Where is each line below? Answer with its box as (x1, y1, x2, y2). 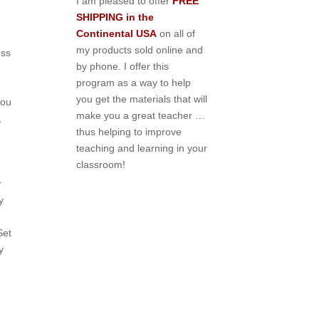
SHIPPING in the (76, 11, 155, 23)
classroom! (76, 159, 126, 171)
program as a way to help (76, 77, 192, 89)
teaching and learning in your (76, 142, 208, 155)
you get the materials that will (76, 93, 208, 105)
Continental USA (76, 28, 157, 40)
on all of (157, 28, 196, 40)
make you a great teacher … (76, 110, 206, 122)
